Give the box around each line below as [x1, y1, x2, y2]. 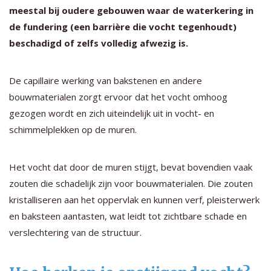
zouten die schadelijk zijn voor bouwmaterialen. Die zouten [9, 177, 253, 189]
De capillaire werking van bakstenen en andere [9, 74, 202, 87]
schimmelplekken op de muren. [9, 123, 137, 135]
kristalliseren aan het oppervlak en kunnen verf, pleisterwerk [9, 193, 260, 206]
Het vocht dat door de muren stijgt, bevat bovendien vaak [9, 160, 252, 173]
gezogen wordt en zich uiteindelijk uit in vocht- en [9, 106, 214, 119]
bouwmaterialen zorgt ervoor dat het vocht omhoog [9, 90, 227, 103]
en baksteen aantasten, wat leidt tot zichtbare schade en [9, 209, 247, 222]
